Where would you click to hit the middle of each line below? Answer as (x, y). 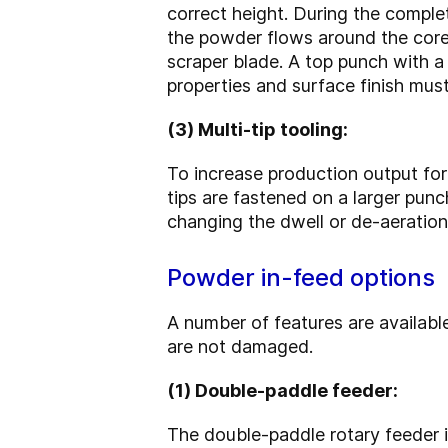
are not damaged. (240, 346)
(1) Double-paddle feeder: (282, 390)
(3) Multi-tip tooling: (257, 129)
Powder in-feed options (301, 277)
